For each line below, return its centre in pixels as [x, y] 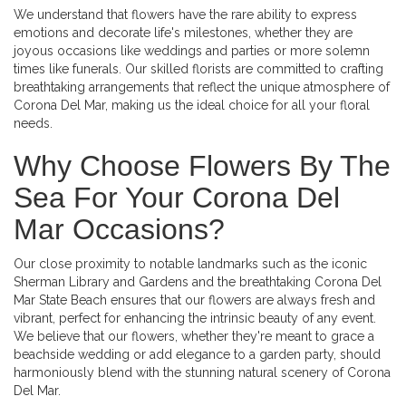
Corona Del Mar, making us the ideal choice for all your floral [192, 105]
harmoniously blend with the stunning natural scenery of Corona [202, 372]
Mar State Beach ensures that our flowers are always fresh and [194, 300]
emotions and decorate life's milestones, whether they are [183, 32]
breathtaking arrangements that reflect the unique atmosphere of [202, 87]
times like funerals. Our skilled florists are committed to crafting [198, 68]
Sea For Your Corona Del [177, 197]
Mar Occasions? [119, 229]
